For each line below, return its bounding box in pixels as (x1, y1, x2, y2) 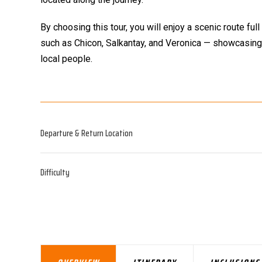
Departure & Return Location (40, 126, 133, 140)
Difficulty (40, 166, 70, 180)
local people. (40, 53, 92, 64)
